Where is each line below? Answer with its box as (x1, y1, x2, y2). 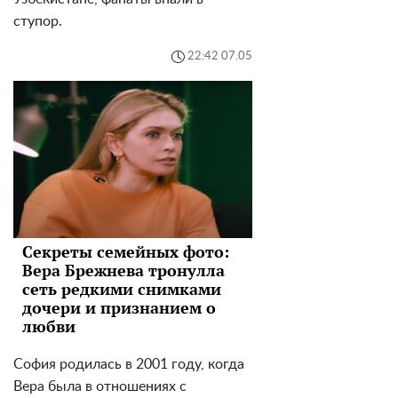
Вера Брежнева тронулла (22, 259, 225, 282)
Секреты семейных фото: (22, 241, 229, 263)
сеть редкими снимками (22, 278, 221, 300)
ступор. (13, 13, 62, 28)
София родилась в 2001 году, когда (13, 357, 244, 372)
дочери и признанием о (22, 297, 216, 319)
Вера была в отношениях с (13, 379, 187, 394)
